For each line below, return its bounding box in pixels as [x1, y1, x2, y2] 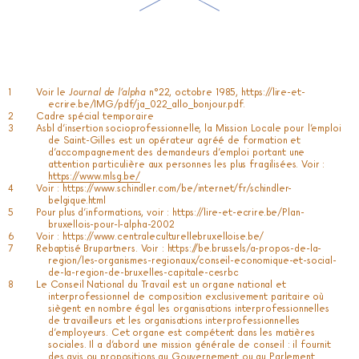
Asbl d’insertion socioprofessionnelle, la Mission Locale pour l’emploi [36, 121, 341, 134]
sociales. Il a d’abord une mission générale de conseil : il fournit [48, 337, 331, 350]
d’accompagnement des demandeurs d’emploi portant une [48, 145, 305, 158]
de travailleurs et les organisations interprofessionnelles [48, 313, 301, 326]
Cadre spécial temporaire [36, 109, 154, 122]
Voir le [36, 85, 69, 98]
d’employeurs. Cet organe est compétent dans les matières [48, 325, 315, 338]
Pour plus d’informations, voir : [36, 205, 173, 218]
